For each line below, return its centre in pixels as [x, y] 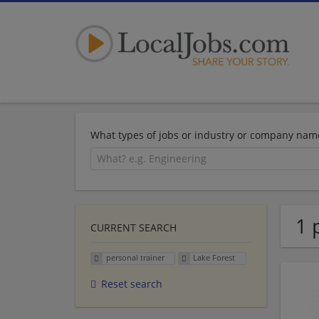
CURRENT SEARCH [134, 227]
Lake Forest [214, 258]
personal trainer [135, 258]
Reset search [132, 284]
